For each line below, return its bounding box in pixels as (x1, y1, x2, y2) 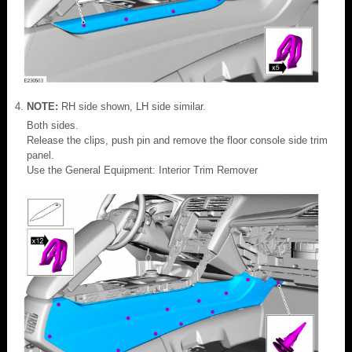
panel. (27, 148, 54, 161)
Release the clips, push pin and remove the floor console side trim (27, 134, 328, 146)
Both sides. (27, 119, 79, 131)
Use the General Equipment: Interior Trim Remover (27, 163, 258, 176)
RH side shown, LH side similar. (61, 100, 206, 112)
